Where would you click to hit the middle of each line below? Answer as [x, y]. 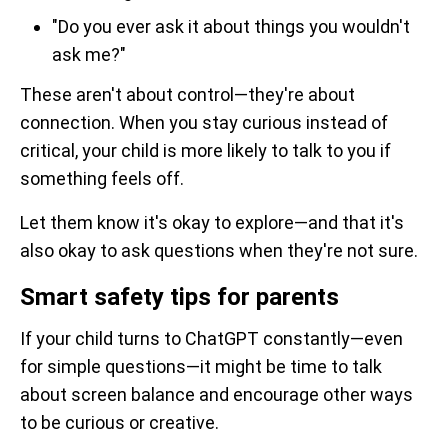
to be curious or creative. [119, 422]
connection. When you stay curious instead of [204, 122]
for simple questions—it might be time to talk [201, 366]
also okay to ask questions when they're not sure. [219, 250]
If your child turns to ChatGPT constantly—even [211, 338]
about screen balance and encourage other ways [216, 394]
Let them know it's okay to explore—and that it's [212, 222]
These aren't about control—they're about [187, 94]
